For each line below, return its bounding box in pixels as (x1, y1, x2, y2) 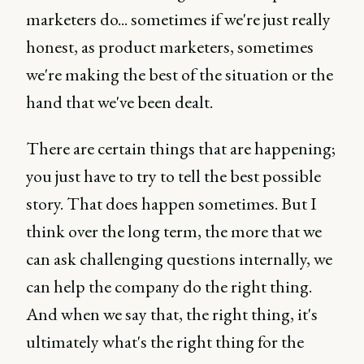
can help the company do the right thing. (26, 275, 312, 298)
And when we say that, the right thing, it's (26, 302, 318, 326)
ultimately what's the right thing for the (26, 330, 304, 353)
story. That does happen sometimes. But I (26, 192, 317, 215)
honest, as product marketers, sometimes (26, 35, 314, 58)
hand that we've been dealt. (26, 90, 213, 114)
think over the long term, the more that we (26, 219, 322, 243)
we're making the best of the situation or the (26, 63, 333, 86)
